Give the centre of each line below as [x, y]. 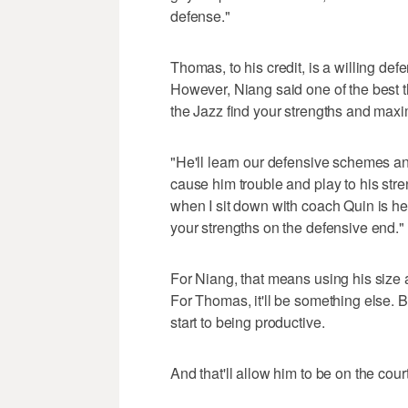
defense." [200, 15]
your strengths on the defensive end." [287, 227]
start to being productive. [248, 321]
